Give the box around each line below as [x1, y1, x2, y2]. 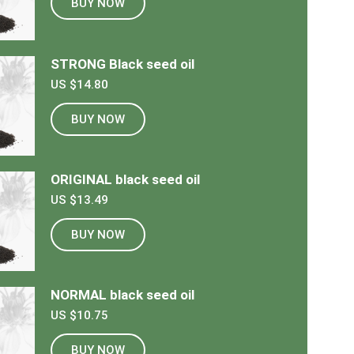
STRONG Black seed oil [50, 55, 194, 72]
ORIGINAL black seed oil [50, 171, 200, 188]
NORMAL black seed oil [50, 287, 194, 303]
